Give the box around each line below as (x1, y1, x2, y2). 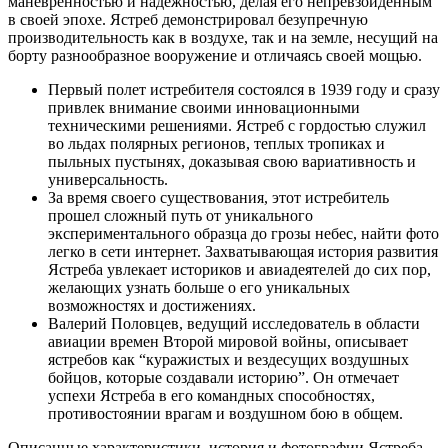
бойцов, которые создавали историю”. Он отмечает (48, 369, 399, 387)
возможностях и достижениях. (48, 297, 256, 315)
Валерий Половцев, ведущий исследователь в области (48, 315, 420, 333)
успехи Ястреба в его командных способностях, (48, 387, 375, 405)
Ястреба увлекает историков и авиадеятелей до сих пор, (48, 261, 431, 279)
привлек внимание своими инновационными (48, 99, 360, 117)
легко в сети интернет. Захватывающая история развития (48, 243, 438, 261)
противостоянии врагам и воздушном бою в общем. (48, 405, 403, 423)
